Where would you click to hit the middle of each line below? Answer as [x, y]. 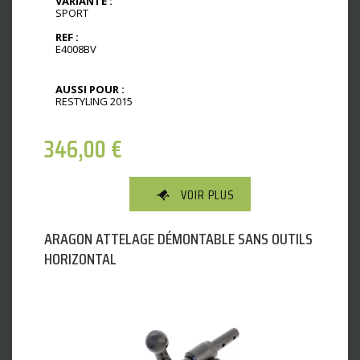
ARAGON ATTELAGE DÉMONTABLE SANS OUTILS [178, 239]
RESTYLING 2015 [94, 102]
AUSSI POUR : [90, 90]
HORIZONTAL [80, 259]
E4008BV [76, 49]
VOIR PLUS [208, 195]
